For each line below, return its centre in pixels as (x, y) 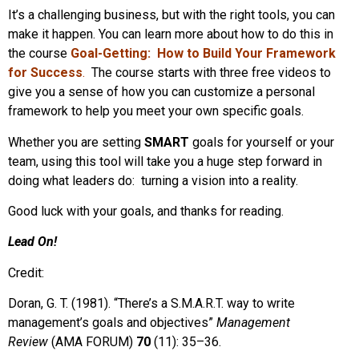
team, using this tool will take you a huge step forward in (165, 161)
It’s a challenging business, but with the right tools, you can (171, 15)
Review (28, 342)
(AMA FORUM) (92, 342)
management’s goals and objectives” (112, 323)
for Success (45, 73)
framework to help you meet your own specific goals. (156, 111)
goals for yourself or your (262, 142)
